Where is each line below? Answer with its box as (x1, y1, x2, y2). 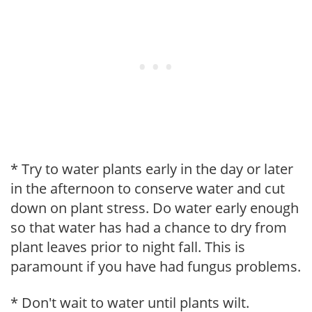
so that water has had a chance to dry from (10, 217, 287, 237)
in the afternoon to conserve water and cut (10, 178, 285, 198)
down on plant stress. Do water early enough (10, 198, 299, 217)
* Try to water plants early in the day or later (10, 159, 293, 178)
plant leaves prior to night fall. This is (10, 237, 245, 256)
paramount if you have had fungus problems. (10, 256, 301, 276)
